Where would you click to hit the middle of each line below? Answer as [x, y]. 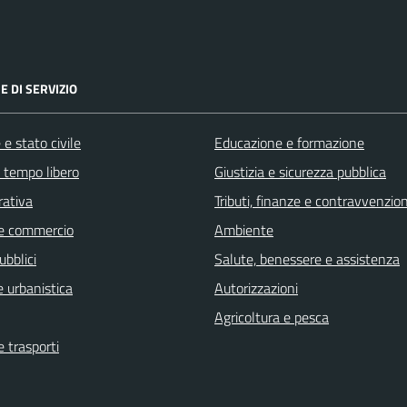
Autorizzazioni [256, 288]
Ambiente [244, 230]
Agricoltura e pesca [272, 318]
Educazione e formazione [289, 143]
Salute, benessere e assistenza [307, 259]
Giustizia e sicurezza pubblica [300, 172]
